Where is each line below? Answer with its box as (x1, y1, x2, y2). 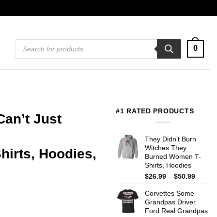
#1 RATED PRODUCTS (116, 107, 194, 115)
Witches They (145, 143, 186, 152)
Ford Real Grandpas (145, 206, 208, 215)
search (15, 45, 34, 51)
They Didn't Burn (145, 135, 196, 143)
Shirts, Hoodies (145, 161, 191, 169)
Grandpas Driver (145, 198, 196, 206)
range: (195, 181, 215, 189)
